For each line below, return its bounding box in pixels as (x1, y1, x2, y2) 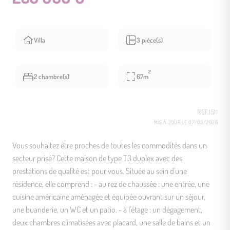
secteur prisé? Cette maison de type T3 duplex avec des (12, 152, 182, 163)
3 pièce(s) (137, 35, 163, 44)
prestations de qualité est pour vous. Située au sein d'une (12, 165, 187, 176)
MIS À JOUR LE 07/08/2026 (154, 118, 218, 125)
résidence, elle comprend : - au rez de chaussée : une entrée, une (12, 178, 209, 189)
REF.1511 (197, 107, 218, 116)
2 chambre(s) (34, 72, 69, 81)
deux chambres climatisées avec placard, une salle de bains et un (12, 217, 210, 227)
